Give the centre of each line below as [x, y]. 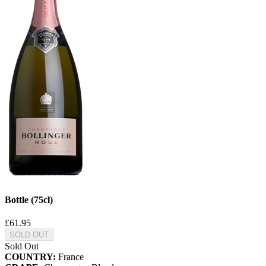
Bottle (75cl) [29, 199]
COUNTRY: [30, 257]
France [70, 257]
